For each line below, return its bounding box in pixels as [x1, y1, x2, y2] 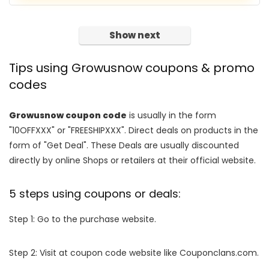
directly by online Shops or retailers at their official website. [9, 154, 256, 166]
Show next [109, 29, 160, 41]
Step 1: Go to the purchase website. [9, 213, 156, 225]
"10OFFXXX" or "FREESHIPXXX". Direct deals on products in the [9, 124, 258, 136]
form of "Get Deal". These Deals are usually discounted [9, 139, 239, 151]
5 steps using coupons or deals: [9, 186, 181, 201]
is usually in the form [127, 109, 216, 121]
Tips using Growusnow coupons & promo [9, 59, 255, 76]
